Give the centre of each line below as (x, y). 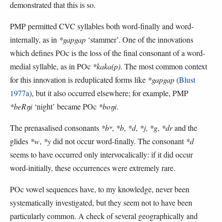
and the (185, 128)
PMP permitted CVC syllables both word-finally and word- (102, 26)
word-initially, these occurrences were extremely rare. (93, 168)
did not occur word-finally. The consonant (118, 141)
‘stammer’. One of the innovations (139, 40)
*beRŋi (21, 107)
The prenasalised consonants (55, 128)
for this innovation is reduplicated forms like (79, 80)
